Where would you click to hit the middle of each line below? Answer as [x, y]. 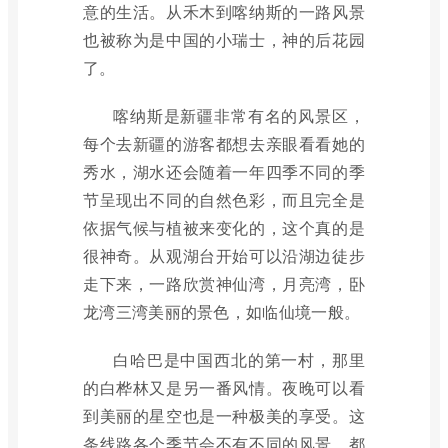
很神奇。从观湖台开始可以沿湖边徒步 [224, 255]
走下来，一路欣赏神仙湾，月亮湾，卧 [224, 283]
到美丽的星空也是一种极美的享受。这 [224, 415]
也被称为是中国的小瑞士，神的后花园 [224, 39]
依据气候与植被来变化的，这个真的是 [224, 227]
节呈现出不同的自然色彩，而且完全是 [224, 199]
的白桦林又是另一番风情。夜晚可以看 [224, 387]
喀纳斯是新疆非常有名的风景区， [239, 115]
